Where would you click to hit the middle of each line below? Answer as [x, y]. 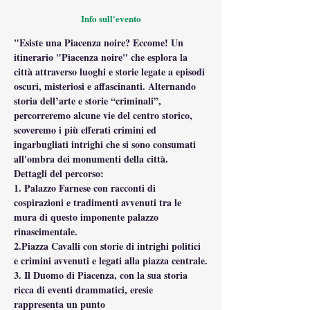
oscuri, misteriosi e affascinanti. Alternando [106, 86]
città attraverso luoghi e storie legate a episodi [111, 72]
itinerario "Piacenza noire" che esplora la [102, 57]
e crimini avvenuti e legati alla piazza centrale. [111, 261]
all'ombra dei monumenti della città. [91, 159]
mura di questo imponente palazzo [88, 217]
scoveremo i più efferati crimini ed [86, 130]
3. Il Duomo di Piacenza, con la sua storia [102, 275]
